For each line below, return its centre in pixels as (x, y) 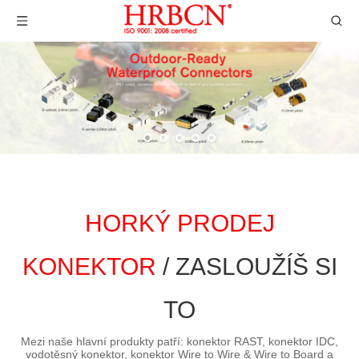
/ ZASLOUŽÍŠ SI (246, 266)
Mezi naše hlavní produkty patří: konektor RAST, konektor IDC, (179, 341)
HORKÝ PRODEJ (179, 223)
